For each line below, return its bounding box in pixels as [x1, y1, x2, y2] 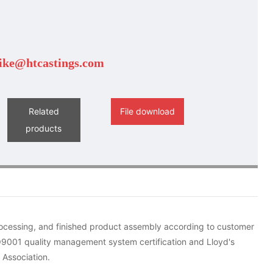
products [26, 123, 62, 133]
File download [120, 106, 175, 116]
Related [28, 106, 59, 116]
